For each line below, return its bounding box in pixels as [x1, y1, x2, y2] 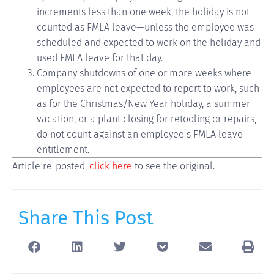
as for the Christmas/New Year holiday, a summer [37, 98, 250, 110]
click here [89, 160, 132, 172]
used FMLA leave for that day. [37, 52, 163, 64]
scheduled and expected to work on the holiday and [37, 37, 261, 49]
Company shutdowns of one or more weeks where [37, 67, 251, 80]
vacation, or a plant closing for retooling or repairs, [37, 113, 256, 125]
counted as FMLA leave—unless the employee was [37, 21, 254, 34]
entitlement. [37, 144, 89, 156]
